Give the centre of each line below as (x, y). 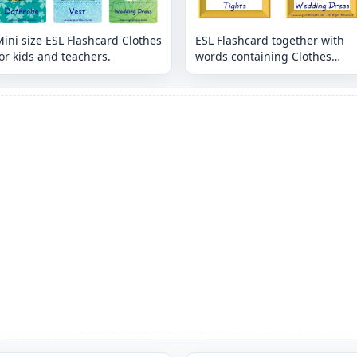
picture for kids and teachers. (274, 72)
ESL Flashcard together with (270, 40)
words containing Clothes (263, 56)
